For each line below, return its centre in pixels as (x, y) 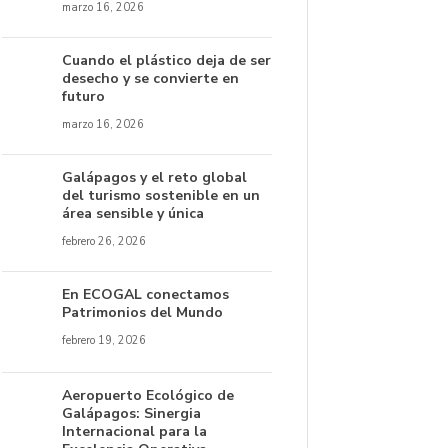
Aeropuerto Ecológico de (148, 395)
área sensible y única (133, 213)
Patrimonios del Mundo (142, 312)
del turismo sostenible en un (161, 195)
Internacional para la (134, 431)
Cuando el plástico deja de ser (166, 60)
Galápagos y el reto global (154, 177)
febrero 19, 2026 (104, 340)
